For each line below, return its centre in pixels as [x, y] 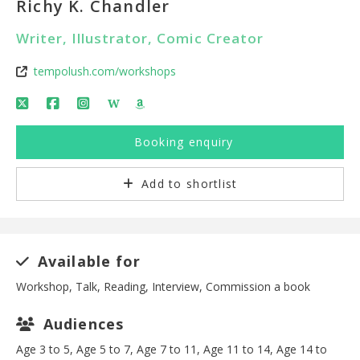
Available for [87, 261]
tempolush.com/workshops [105, 71]
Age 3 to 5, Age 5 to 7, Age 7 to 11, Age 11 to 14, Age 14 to [172, 349]
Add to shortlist [187, 184]
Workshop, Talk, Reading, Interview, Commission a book [163, 286]
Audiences [81, 324]
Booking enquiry [182, 142]
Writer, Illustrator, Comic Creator [140, 38]
